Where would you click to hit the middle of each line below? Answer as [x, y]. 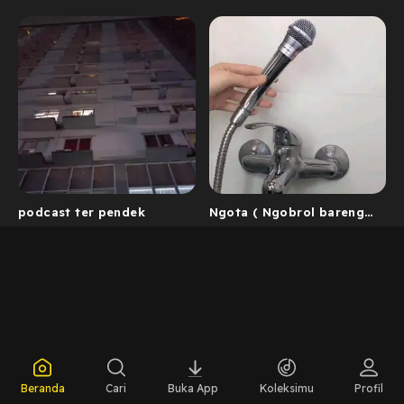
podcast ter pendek [82, 211]
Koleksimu [286, 388]
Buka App [193, 388]
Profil [369, 388]
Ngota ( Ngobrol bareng [287, 211]
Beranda [42, 388]
